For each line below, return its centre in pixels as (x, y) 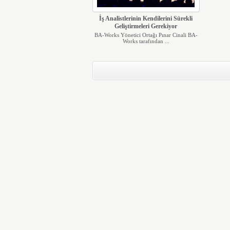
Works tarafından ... (146, 41)
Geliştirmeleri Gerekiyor (146, 26)
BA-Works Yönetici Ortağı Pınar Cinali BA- (146, 35)
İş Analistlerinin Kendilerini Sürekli (146, 18)
